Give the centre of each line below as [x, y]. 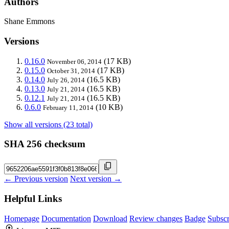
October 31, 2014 [71, 71]
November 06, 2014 [74, 61]
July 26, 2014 [66, 80]
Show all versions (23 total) [48, 124]
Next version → [96, 179]
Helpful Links [33, 198]
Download [110, 218]
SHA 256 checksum [45, 144]
